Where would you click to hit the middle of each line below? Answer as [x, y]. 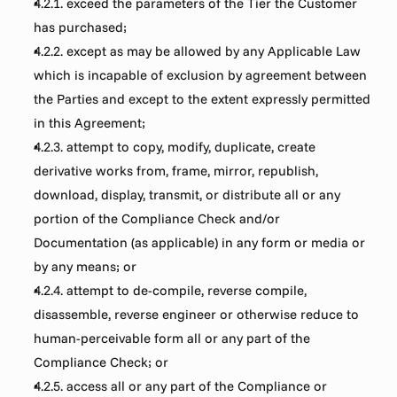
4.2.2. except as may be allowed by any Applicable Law [198, 51]
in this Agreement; [90, 123]
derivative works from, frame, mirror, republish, [176, 171]
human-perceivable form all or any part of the [172, 338]
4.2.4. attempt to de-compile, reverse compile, [171, 290]
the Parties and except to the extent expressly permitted [202, 99]
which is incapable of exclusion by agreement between [201, 75]
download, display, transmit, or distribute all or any [187, 195]
